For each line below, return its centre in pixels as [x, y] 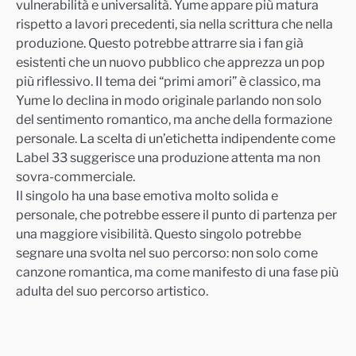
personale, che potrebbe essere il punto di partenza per [176, 215]
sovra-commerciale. [75, 177]
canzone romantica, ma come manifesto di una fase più [177, 272]
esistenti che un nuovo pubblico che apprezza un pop [170, 62]
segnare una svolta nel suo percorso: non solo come [167, 253]
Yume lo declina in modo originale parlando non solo [169, 101]
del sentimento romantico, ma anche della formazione [174, 120]
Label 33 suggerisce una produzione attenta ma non [168, 158]
